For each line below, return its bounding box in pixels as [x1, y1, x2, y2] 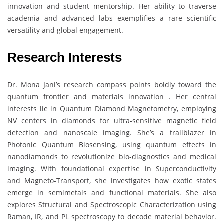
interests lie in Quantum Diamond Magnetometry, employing [7, 103, 216, 113]
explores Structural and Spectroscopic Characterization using [7, 199, 216, 209]
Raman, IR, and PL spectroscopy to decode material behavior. [7, 211, 216, 221]
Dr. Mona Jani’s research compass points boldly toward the [7, 79, 216, 89]
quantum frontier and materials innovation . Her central [7, 91, 216, 101]
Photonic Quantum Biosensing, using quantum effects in [7, 139, 216, 149]
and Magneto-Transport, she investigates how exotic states [7, 175, 216, 185]
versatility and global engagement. [7, 25, 123, 35]
